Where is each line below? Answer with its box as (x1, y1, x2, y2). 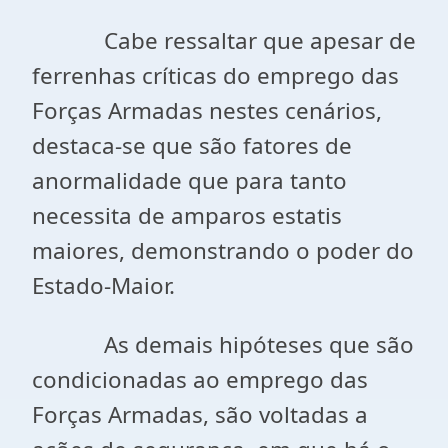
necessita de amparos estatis (32, 200, 342, 231)
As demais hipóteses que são (32, 329, 414, 360)
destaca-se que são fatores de (32, 130, 352, 161)
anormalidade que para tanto (32, 165, 347, 196)
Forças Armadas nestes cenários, (32, 95, 382, 126)
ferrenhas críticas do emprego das (32, 60, 399, 91)
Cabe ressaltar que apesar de (32, 25, 416, 56)
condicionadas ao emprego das (32, 364, 368, 395)
